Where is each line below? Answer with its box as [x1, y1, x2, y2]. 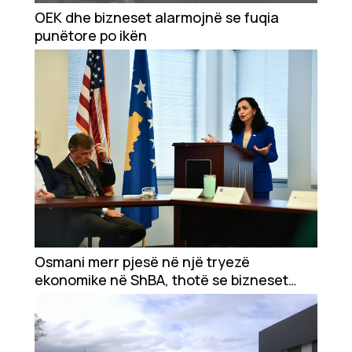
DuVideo [31, 153, 79, 170]
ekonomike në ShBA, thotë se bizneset [35, 270, 288, 290]
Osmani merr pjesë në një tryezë [35, 252, 250, 272]
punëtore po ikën [35, 26, 147, 46]
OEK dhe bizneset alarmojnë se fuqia [35, 8, 279, 27]
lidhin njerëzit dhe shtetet [35, 288, 207, 308]
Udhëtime [31, 114, 87, 131]
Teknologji [31, 74, 90, 91]
